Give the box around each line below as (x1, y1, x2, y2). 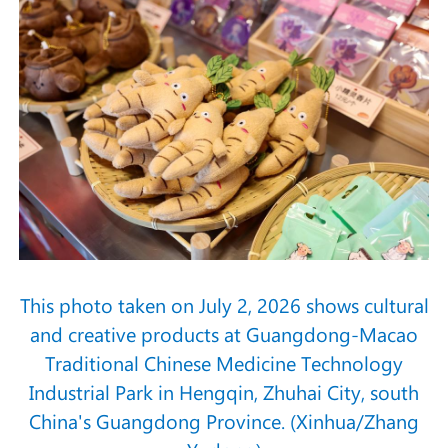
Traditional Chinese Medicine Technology (45, 350, 403, 377)
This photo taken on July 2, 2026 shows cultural (19, 292, 429, 319)
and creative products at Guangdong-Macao (30, 321, 418, 348)
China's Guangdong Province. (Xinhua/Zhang (29, 408, 419, 435)
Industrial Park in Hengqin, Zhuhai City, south (29, 379, 419, 406)
